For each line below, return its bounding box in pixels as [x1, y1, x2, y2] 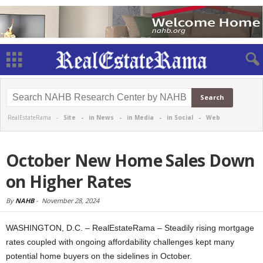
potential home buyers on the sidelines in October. [6, 251, 192, 261]
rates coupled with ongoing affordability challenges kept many [6, 237, 234, 247]
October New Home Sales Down [6, 149, 255, 171]
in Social [167, 113, 193, 122]
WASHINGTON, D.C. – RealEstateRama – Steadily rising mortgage [6, 223, 254, 232]
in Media [127, 113, 154, 122]
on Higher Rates [6, 170, 131, 193]
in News [89, 113, 114, 122]
